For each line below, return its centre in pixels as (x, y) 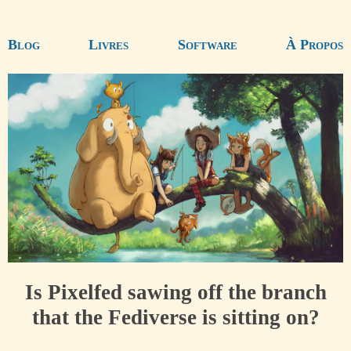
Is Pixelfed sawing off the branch (175, 293)
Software (207, 45)
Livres (109, 45)
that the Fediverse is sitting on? (175, 318)
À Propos (314, 45)
